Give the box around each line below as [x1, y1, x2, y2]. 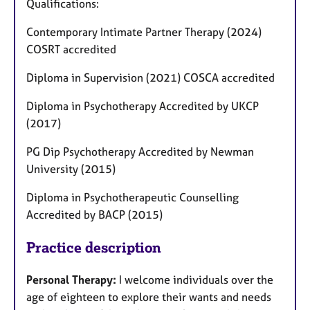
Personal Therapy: [26, 272, 119, 286]
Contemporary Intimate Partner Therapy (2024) [26, 25, 262, 39]
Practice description [26, 239, 161, 257]
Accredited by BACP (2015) [26, 208, 163, 222]
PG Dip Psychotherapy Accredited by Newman [26, 145, 254, 159]
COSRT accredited [26, 42, 119, 57]
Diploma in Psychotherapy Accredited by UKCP [26, 99, 259, 113]
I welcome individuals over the [119, 272, 273, 286]
